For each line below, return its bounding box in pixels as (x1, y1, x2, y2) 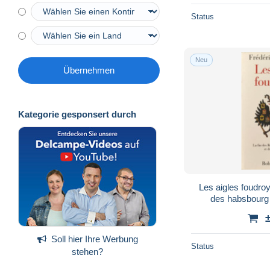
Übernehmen (63, 65, 115, 76)
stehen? (72, 246, 103, 257)
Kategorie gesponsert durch (18, 109, 136, 120)
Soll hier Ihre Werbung (51, 234, 138, 245)
